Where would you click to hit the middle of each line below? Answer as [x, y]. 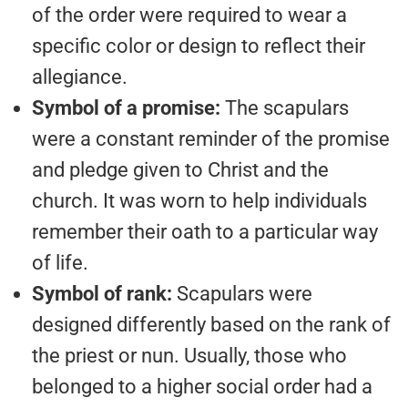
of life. [60, 263]
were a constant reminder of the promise [211, 139]
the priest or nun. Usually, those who [189, 356]
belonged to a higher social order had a [202, 387]
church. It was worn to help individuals [199, 201]
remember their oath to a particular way [205, 232]
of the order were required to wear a [189, 15]
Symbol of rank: [104, 294]
